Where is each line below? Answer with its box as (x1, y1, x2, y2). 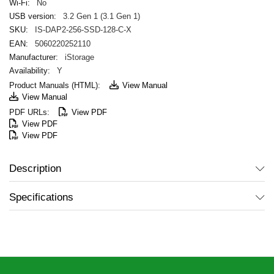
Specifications (9, 191, 73, 203)
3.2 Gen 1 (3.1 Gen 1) (62, 12, 140, 21)
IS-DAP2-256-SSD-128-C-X (34, 25, 131, 35)
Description (9, 162, 61, 174)
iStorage (64, 52, 94, 62)
